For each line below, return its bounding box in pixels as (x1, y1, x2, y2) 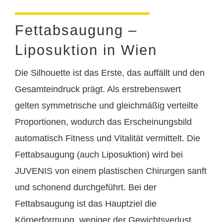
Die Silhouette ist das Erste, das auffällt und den (15, 68, 205, 78)
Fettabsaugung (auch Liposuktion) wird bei (15, 150, 183, 160)
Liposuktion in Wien (15, 42, 157, 58)
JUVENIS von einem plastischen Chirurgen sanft (15, 166, 207, 176)
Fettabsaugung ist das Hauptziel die (15, 199, 157, 209)
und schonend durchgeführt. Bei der (15, 182, 157, 192)
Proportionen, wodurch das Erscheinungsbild (15, 117, 192, 127)
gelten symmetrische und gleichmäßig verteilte (15, 101, 198, 111)
